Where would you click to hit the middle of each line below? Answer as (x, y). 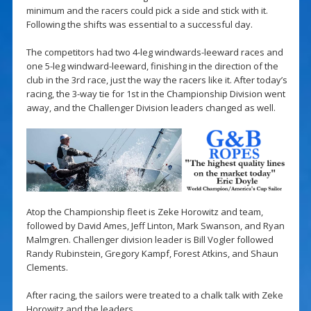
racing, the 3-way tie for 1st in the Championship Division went (155, 93)
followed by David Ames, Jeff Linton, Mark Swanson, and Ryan (155, 226)
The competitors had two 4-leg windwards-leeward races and (154, 52)
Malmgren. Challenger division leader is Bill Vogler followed (150, 240)
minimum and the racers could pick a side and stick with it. (147, 10)
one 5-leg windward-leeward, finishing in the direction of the (152, 66)
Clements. (47, 268)
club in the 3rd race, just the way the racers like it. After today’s (157, 79)
